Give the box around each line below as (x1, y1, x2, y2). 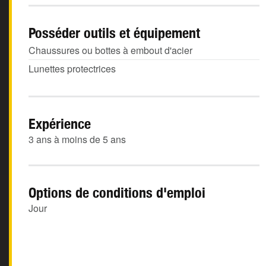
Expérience (28, 115, 91, 132)
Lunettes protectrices (28, 62, 116, 75)
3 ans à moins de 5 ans (28, 132, 126, 146)
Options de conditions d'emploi (28, 184, 205, 201)
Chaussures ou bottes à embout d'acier (28, 43, 192, 57)
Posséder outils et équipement (28, 24, 200, 41)
